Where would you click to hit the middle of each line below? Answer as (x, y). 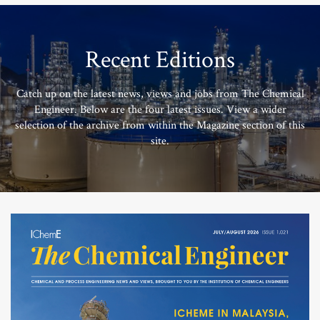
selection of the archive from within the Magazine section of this (160, 126)
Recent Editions (160, 60)
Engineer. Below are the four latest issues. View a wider (160, 110)
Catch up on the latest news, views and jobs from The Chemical (160, 94)
